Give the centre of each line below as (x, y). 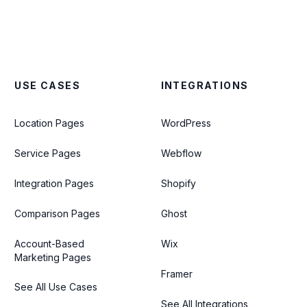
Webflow (181, 153)
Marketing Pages (53, 257)
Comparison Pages (58, 213)
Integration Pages (54, 183)
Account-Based (50, 244)
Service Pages (48, 153)
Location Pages (50, 123)
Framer (176, 274)
